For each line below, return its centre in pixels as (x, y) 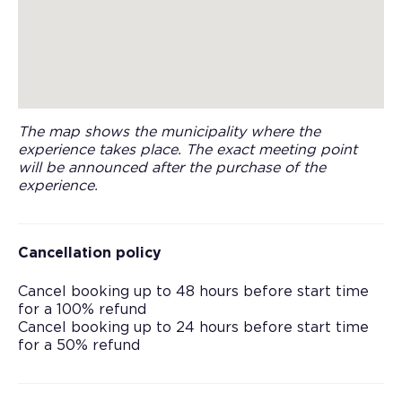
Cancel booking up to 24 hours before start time (193, 327)
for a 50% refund (79, 345)
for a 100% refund (82, 309)
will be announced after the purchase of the (172, 167)
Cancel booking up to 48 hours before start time (193, 291)
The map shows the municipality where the (169, 131)
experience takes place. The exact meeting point (188, 149)
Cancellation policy (90, 253)
